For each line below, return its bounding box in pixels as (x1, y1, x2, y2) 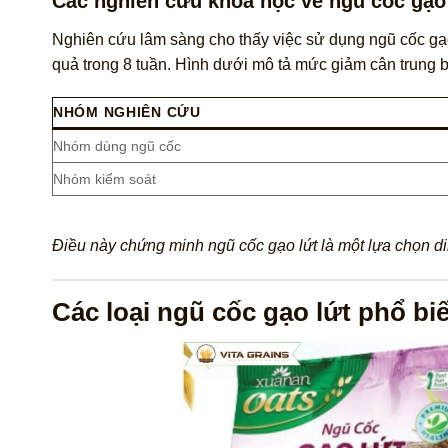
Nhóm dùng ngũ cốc (53, 138, 181, 155)
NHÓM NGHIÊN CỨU (53, 104, 201, 121)
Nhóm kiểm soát (53, 171, 156, 188)
